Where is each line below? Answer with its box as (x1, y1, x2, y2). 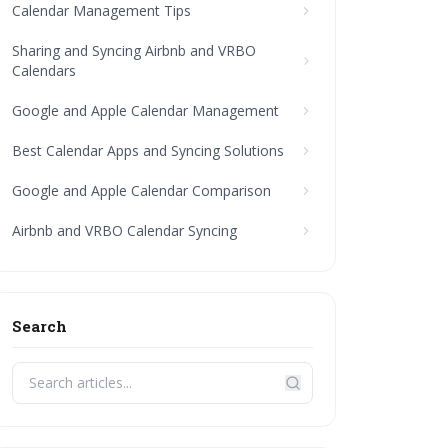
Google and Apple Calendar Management (12, 101, 280, 120)
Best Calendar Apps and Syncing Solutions (12, 141, 285, 160)
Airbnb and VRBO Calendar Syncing (12, 221, 238, 240)
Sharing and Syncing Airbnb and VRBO (12, 41, 257, 60)
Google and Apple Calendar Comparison (12, 181, 272, 200)
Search (12, 316, 68, 336)
